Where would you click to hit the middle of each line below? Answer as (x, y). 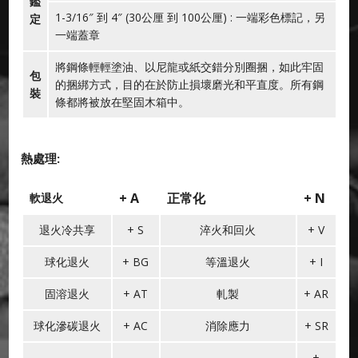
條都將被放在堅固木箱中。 (122, 101)
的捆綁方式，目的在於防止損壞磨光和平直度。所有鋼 (189, 84)
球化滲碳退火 (67, 325)
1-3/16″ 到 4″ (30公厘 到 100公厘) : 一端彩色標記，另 (190, 17)
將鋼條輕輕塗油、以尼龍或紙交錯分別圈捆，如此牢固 (189, 66)
